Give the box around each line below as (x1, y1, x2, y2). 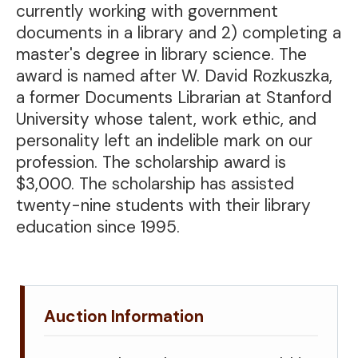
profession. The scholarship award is (16, 150, 286, 173)
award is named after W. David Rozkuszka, (16, 64, 332, 86)
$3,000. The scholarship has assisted (16, 172, 294, 194)
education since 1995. (16, 215, 180, 237)
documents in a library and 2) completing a (16, 21, 341, 43)
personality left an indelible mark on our (16, 129, 312, 151)
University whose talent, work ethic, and (16, 107, 316, 129)
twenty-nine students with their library (16, 193, 311, 216)
